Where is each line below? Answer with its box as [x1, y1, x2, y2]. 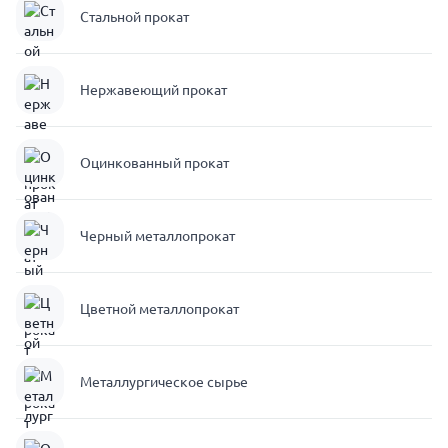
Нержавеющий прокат [80, 82, 227, 98]
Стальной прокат [80, 9, 189, 25]
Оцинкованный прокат [80, 155, 229, 171]
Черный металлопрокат [80, 228, 235, 244]
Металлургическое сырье [80, 374, 248, 390]
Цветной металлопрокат [80, 301, 239, 317]
